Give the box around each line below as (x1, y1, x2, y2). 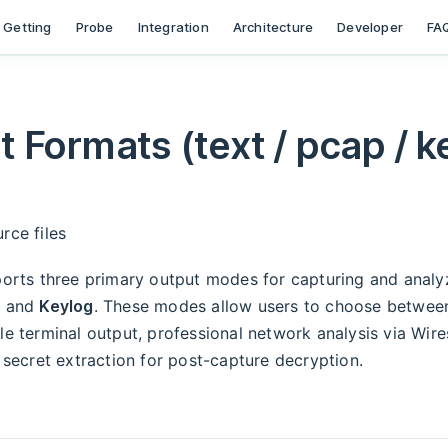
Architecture (232, 19, 314, 35)
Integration (137, 19, 209, 35)
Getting (3, 19, 52, 35)
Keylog (39, 296, 94, 317)
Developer (337, 19, 403, 35)
